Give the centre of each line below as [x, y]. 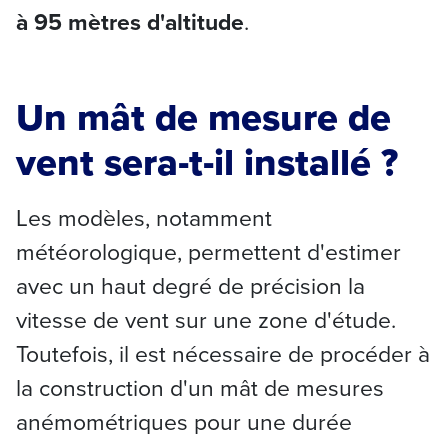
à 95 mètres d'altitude [130, 23]
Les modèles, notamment [144, 219]
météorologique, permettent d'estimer [208, 253]
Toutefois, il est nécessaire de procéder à [223, 355]
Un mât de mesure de [203, 118]
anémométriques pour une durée [184, 423]
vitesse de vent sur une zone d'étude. [206, 321]
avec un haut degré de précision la [190, 287]
